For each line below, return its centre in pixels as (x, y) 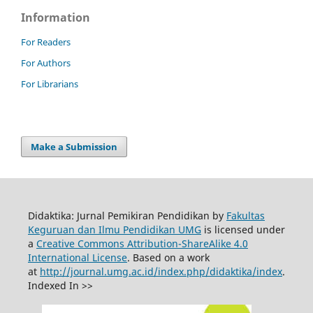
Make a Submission (74, 147)
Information (56, 18)
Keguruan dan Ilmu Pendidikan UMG (114, 230)
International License (77, 258)
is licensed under (243, 230)
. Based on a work (168, 258)
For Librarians (50, 84)
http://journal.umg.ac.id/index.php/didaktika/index (161, 272)
